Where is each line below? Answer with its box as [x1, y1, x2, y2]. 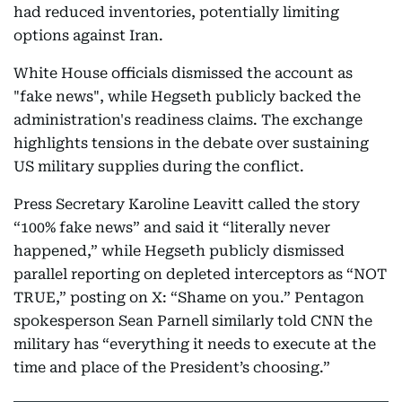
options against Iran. [13, 27, 163, 44]
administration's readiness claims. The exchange [13, 111, 363, 128]
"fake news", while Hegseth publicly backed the [13, 88, 361, 105]
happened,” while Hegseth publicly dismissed [13, 242, 345, 259]
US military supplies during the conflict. [13, 158, 304, 175]
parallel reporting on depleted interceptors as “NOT [13, 266, 387, 283]
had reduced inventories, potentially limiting [13, 4, 339, 21]
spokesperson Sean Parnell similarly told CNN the [13, 312, 372, 329]
